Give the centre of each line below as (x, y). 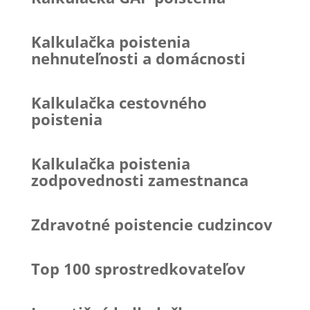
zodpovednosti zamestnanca (139, 180)
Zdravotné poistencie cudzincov (152, 224)
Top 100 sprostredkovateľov (138, 268)
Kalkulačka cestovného (119, 102)
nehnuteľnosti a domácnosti (138, 58)
